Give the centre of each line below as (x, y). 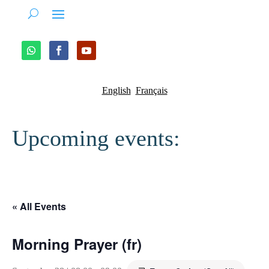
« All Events (39, 206)
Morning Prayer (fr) (77, 244)
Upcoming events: (96, 138)
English (116, 90)
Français (151, 90)
